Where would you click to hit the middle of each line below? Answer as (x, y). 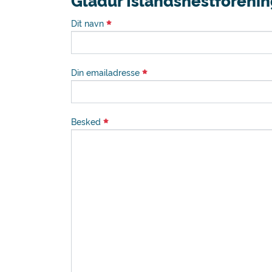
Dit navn (89, 23)
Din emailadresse (107, 72)
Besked (87, 121)
